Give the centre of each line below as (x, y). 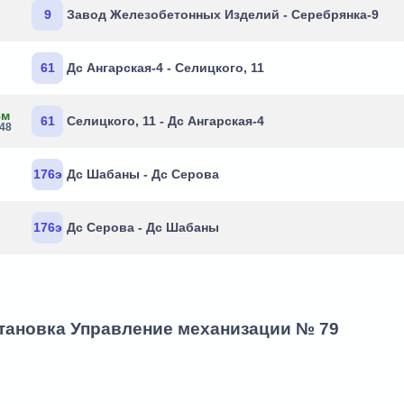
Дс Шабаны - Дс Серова (143, 174)
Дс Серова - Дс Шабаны (143, 227)
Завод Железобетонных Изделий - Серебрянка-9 (223, 14)
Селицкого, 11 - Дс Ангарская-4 (166, 121)
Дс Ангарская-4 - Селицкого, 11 (166, 68)
